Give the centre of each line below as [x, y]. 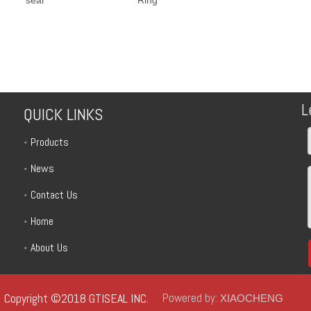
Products [50, 142]
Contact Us [54, 194]
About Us [49, 247]
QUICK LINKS [63, 114]
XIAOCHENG [252, 298]
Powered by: [191, 297]
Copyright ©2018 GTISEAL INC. [76, 298]
